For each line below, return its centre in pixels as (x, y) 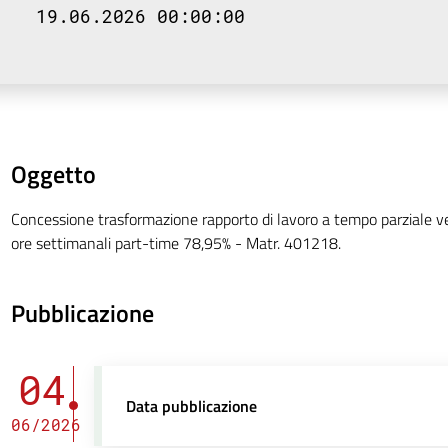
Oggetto (53, 174)
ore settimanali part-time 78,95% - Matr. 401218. (175, 243)
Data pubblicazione (192, 406)
